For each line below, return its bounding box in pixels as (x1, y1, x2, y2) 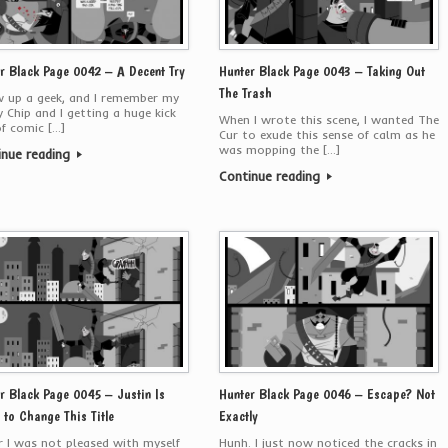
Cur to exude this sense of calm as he (218, 126, 435, 142)
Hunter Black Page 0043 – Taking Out (218, 61, 425, 80)
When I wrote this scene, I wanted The (218, 111, 439, 127)
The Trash (218, 83, 272, 102)
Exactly (218, 406, 258, 425)
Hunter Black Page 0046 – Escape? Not (218, 384, 435, 403)
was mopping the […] (218, 141, 340, 157)
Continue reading (218, 167, 324, 184)
